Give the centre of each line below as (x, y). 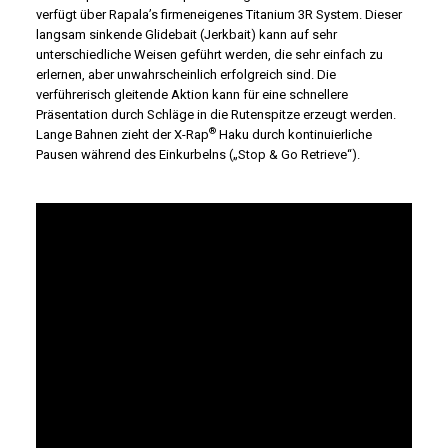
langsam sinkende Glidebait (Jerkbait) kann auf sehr (186, 34)
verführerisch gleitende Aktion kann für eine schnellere (192, 94)
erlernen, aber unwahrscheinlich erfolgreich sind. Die (186, 74)
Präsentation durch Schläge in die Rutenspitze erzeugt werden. (216, 114)
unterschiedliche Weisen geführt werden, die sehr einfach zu (209, 54)
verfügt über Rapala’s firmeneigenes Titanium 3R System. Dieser (219, 14)
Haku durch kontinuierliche (294, 134)
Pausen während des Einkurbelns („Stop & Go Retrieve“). (198, 154)
